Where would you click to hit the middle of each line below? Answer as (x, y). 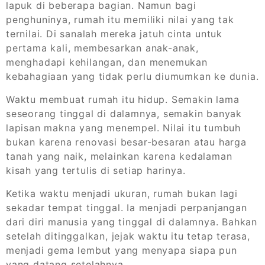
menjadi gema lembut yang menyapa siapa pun (122, 251)
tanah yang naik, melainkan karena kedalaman (119, 156)
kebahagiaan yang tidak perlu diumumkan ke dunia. (132, 77)
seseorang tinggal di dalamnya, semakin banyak (124, 114)
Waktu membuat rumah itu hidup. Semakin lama (123, 100)
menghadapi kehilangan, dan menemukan (107, 62)
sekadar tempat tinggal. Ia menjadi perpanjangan (127, 208)
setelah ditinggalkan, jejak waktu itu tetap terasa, (128, 236)
